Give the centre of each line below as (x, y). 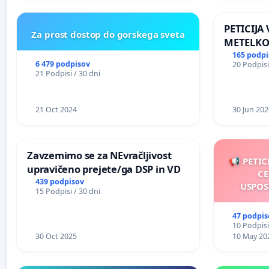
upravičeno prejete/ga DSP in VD (104, 169)
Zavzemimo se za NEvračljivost (99, 155)
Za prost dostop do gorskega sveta (108, 34)
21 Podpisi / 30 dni (68, 73)
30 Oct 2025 (56, 236)
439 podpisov (59, 181)
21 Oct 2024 (56, 109)
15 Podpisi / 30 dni (68, 191)
